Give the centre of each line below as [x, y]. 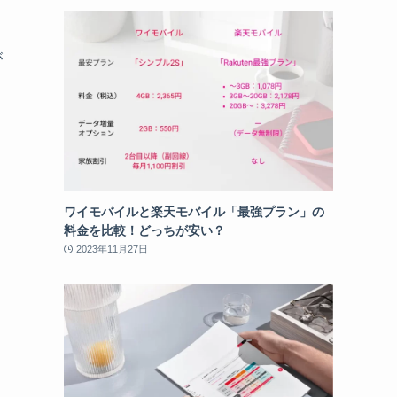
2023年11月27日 [112, 249]
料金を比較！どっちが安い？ [144, 230]
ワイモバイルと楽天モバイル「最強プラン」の [194, 211]
